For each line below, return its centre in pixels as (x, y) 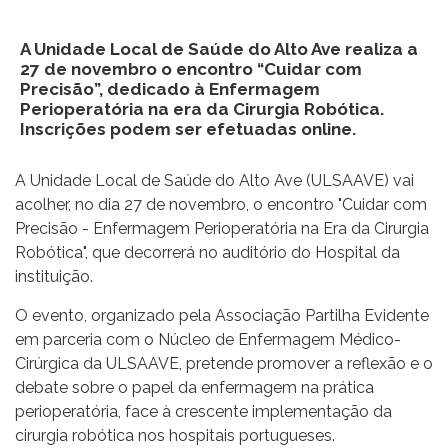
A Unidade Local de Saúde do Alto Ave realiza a (219, 48)
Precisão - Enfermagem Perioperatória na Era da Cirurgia (222, 228)
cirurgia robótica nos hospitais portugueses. (175, 435)
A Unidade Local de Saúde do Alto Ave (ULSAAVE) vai (214, 180)
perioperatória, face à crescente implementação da (203, 411)
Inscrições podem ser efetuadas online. (188, 128)
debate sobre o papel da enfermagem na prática (194, 387)
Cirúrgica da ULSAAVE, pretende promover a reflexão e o (224, 363)
